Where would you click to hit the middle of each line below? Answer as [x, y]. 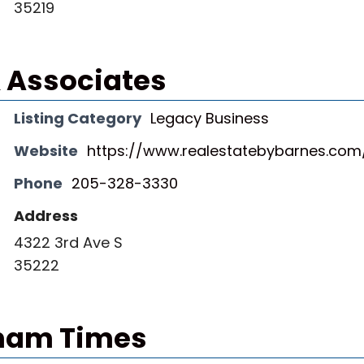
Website [46, 151]
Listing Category [78, 118]
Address [46, 216]
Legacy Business [210, 118]
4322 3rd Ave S [68, 243]
